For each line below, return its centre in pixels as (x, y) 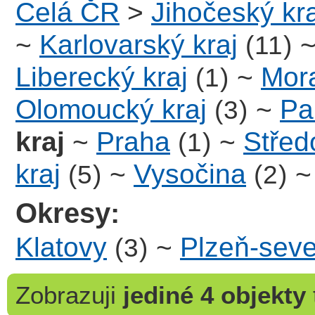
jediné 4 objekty (214, 295)
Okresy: (68, 213)
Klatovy (61, 247)
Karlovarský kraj (139, 45)
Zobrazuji (65, 295)
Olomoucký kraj (111, 110)
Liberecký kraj (102, 77)
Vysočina (190, 174)
